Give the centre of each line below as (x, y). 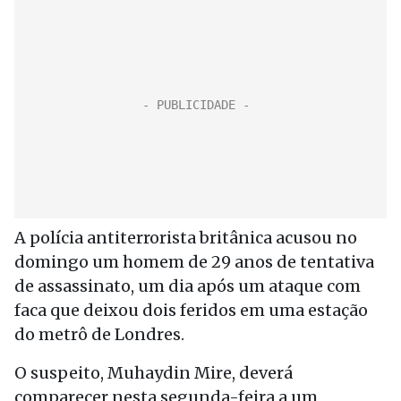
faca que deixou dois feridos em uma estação (191, 310)
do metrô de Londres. (99, 334)
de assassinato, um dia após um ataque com (188, 286)
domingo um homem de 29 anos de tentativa (194, 262)
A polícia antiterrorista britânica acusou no (186, 238)
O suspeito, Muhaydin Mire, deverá (154, 373)
